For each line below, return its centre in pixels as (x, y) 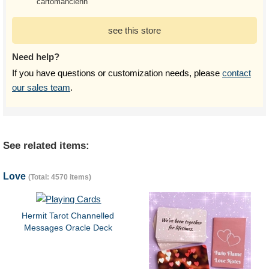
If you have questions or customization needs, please (117, 73)
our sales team (41, 87)
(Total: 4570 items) (60, 177)
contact (237, 73)
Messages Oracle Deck (68, 228)
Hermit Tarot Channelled (68, 216)
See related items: (46, 146)
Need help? (36, 57)
